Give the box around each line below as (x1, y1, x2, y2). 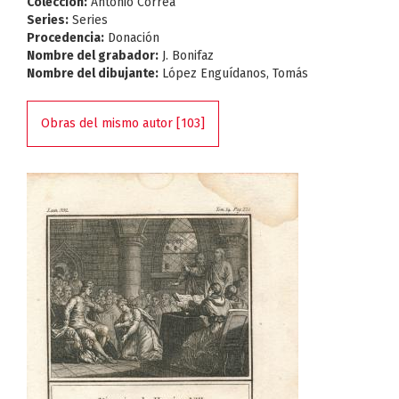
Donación (104, 30, 159, 45)
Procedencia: (27, 30, 104, 45)
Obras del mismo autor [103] (41, 116, 205, 131)
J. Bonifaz (159, 48, 214, 63)
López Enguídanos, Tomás (159, 66, 308, 81)
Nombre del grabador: (27, 48, 159, 63)
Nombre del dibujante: (27, 66, 159, 81)
